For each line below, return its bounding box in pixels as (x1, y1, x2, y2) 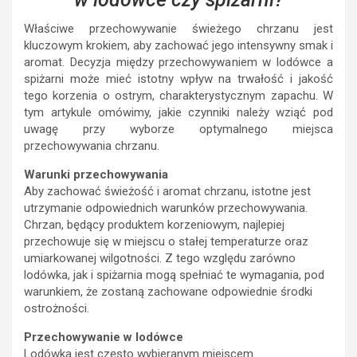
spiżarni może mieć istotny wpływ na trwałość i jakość (24, 72, 333, 87)
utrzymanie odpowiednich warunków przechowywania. (24, 201, 308, 216)
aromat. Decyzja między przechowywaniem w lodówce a (24, 55, 333, 70)
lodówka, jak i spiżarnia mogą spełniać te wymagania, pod (24, 268, 324, 283)
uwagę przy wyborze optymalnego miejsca (24, 122, 333, 137)
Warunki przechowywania (24, 167, 168, 182)
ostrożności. (24, 301, 89, 316)
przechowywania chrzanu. (24, 139, 159, 154)
